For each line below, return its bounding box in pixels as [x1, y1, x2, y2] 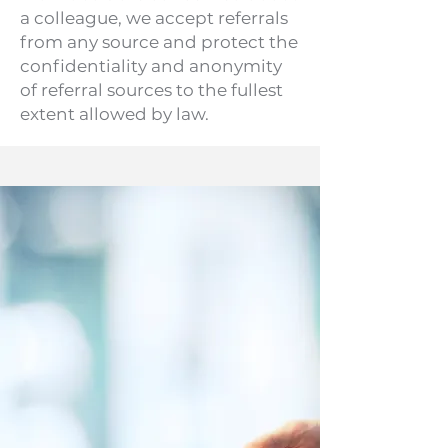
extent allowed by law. [20, 104, 209, 124]
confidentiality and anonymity [20, 56, 282, 76]
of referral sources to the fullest [20, 80, 283, 100]
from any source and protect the [20, 32, 298, 52]
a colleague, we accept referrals [20, 8, 288, 28]
